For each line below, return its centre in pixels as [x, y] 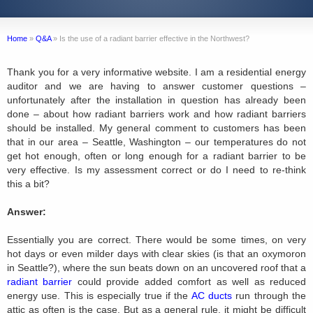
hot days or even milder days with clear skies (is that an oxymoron [156, 254]
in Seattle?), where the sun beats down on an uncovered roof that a [156, 268]
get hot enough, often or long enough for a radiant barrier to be [156, 156]
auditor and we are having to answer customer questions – [156, 86]
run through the [271, 296]
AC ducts [213, 296]
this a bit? [28, 184]
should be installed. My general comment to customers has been [156, 128]
